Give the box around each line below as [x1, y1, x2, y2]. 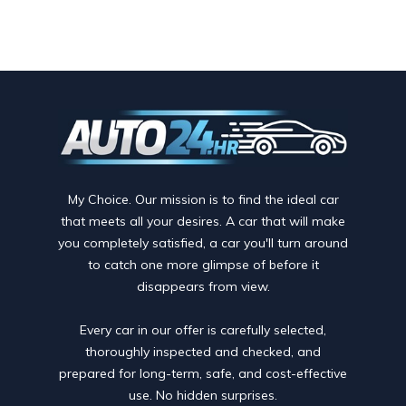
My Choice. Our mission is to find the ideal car [67, 190, 339, 208]
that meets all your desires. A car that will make [61, 212, 345, 229]
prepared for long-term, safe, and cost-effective [59, 364, 347, 382]
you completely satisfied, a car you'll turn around [58, 234, 348, 251]
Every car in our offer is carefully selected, [80, 321, 326, 338]
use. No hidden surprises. [129, 386, 277, 403]
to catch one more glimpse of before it [87, 256, 319, 273]
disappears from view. [136, 277, 270, 295]
